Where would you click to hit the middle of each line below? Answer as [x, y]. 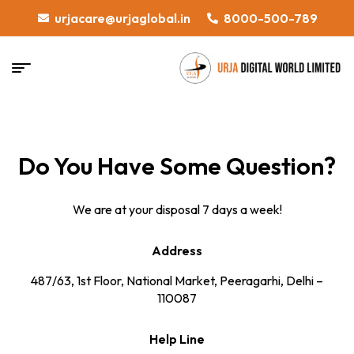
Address [177, 250]
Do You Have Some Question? [177, 166]
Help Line [177, 339]
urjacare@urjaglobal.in [122, 18]
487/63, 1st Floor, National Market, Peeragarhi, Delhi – [177, 281]
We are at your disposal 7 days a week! [177, 209]
